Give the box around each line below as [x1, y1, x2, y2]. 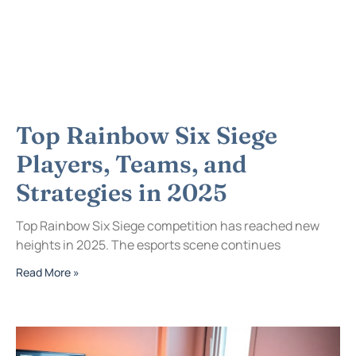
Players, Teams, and [16, 149, 247, 180]
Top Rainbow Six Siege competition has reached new [16, 217, 319, 235]
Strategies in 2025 [16, 178, 227, 208]
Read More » [16, 265, 79, 281]
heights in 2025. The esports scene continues [16, 236, 281, 254]
